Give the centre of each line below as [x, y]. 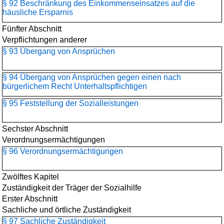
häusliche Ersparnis [38, 12]
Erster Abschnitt [30, 199]
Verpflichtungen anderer [44, 40]
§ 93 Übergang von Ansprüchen [59, 51]
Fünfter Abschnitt [32, 29]
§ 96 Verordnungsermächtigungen [63, 151]
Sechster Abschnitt [35, 129]
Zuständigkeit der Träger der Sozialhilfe [72, 188]
